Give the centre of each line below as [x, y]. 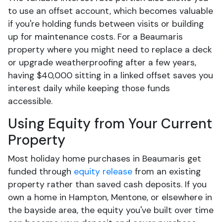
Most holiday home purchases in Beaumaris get [105, 159]
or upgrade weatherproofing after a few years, [102, 62]
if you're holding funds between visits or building [106, 24]
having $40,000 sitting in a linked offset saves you [111, 75]
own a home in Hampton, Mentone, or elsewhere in [110, 197]
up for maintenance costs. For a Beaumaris [95, 37]
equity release [103, 171]
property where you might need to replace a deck [110, 50]
